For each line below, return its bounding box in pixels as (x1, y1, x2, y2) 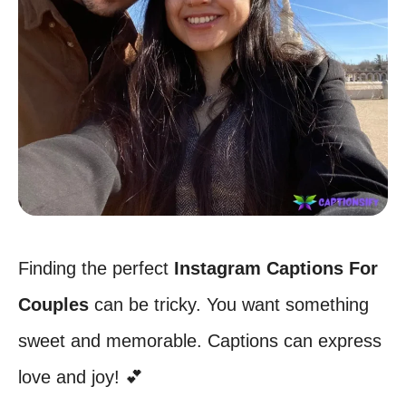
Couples (18, 295, 89, 314)
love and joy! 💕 (18, 367, 143, 387)
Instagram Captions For (174, 258, 378, 278)
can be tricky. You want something (89, 295, 369, 314)
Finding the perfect (18, 258, 174, 278)
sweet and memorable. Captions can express (18, 331, 382, 351)
